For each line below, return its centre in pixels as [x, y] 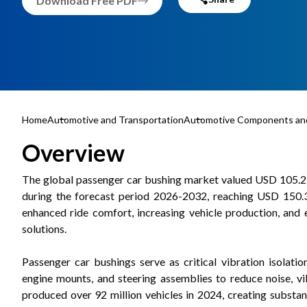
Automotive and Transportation [115, 120]
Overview [73, 152]
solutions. [44, 229]
